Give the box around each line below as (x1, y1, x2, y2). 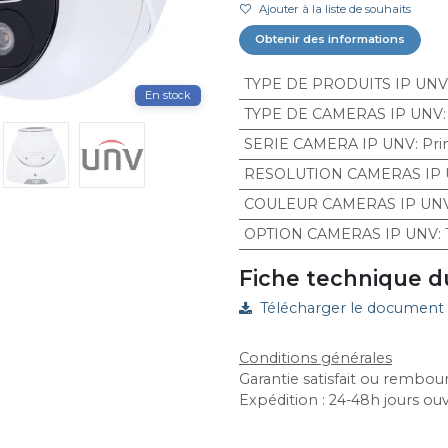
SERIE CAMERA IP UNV (243, 135, 415, 154)
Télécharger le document (259, 299, 444, 318)
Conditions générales (238, 348, 392, 367)
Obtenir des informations (255, 32, 406, 47)
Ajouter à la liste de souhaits (258, 2, 411, 17)
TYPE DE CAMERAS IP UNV (243, 105, 443, 124)
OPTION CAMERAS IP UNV (243, 225, 438, 244)
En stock (144, 88, 191, 103)
